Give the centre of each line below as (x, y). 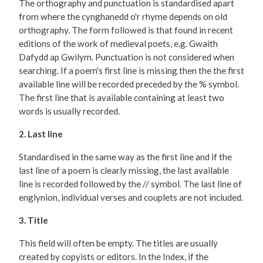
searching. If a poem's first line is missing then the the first (131, 71)
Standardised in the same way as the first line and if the (125, 157)
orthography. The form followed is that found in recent (126, 30)
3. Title (33, 220)
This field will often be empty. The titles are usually (118, 243)
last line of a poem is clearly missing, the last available (124, 171)
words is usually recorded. (69, 111)
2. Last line (41, 134)
